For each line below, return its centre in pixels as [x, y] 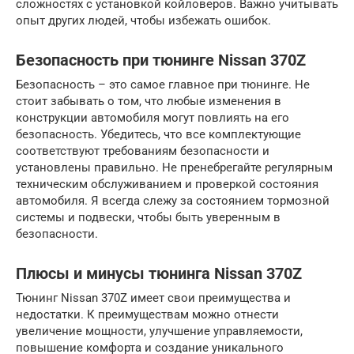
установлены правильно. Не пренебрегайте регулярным [174, 168]
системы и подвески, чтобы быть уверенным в [148, 218]
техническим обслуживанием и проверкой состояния [167, 185]
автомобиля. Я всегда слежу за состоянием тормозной [173, 201]
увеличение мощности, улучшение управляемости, [159, 331]
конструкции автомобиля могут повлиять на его [153, 118]
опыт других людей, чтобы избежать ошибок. [143, 21]
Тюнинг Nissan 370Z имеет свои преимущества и [153, 298]
